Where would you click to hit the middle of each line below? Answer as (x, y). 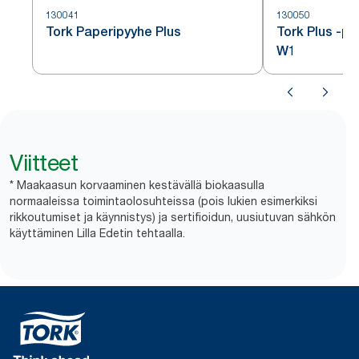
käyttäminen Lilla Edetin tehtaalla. (97, 233)
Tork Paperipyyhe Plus (113, 32)
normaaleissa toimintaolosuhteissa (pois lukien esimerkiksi (163, 201)
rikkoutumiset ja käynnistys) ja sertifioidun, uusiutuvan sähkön (173, 217)
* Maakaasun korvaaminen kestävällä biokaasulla (137, 185)
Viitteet (44, 163)
